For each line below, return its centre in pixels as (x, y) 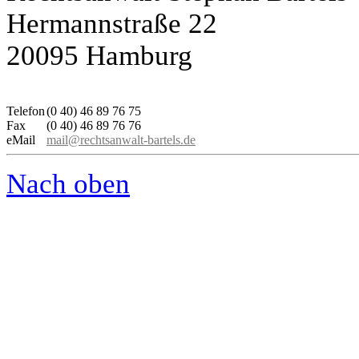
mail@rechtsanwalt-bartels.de (121, 139)
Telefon (26, 111)
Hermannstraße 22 (112, 23)
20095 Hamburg (99, 55)
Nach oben (68, 184)
